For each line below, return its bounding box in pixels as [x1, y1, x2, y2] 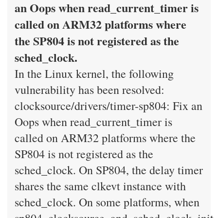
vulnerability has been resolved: [15, 82, 164, 97]
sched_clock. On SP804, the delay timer [15, 162, 203, 178]
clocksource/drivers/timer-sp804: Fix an [15, 98, 202, 113]
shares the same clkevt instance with [15, 178, 186, 194]
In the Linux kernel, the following [15, 66, 174, 81]
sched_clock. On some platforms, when [15, 194, 200, 210]
